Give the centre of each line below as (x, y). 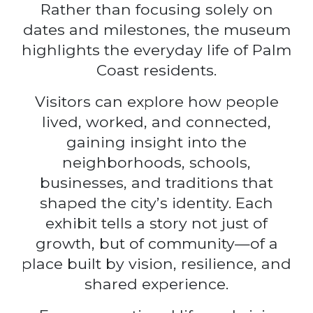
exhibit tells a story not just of (156, 223)
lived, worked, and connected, (156, 122)
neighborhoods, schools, (156, 162)
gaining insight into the (156, 142)
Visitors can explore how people (156, 101)
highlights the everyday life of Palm (156, 50)
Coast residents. (156, 70)
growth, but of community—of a (156, 243)
